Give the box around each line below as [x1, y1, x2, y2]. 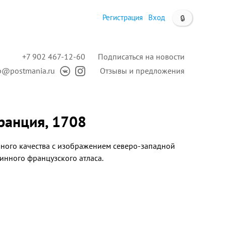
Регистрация [102, 13, 143, 22]
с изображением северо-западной [52, 141, 175, 151]
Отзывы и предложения [100, 66, 185, 76]
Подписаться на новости [98, 51, 185, 62]
